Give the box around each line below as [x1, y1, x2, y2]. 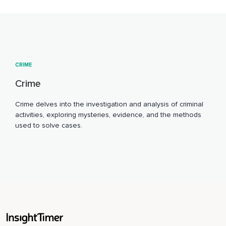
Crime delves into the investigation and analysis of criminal [15, 99, 203, 108]
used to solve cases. [15, 121, 82, 130]
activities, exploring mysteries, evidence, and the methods [15, 110, 201, 119]
